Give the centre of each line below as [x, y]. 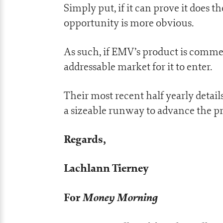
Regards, [85, 139]
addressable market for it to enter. [138, 66]
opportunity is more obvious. [129, 23]
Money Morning [120, 197]
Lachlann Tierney [106, 168]
